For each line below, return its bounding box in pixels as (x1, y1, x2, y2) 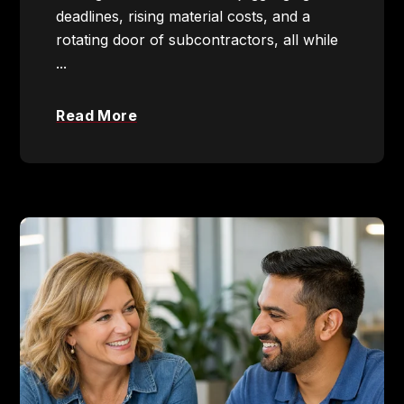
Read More (56, 106, 138, 124)
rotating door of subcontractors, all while (56, 30, 339, 49)
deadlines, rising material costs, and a (56, 6, 311, 25)
